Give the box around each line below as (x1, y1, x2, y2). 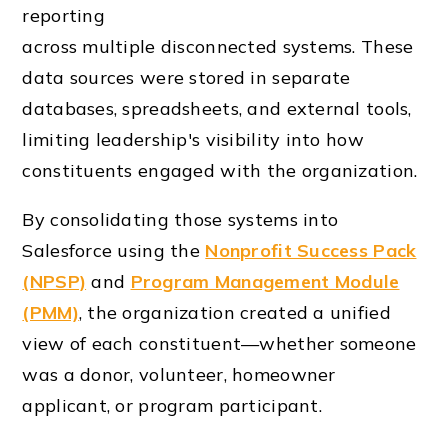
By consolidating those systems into (22, 208, 339, 232)
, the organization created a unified (78, 301, 391, 325)
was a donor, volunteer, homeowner (22, 363, 336, 387)
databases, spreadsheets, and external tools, (22, 97, 412, 121)
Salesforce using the (22, 239, 206, 263)
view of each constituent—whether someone (22, 332, 417, 356)
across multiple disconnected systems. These (22, 35, 414, 59)
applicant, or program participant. (22, 394, 322, 418)
